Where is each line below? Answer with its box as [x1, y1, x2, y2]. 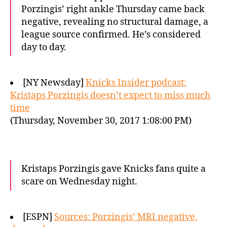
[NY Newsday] [23, 77, 86, 89]
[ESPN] [23, 211, 54, 223]
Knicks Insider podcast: [86, 77, 186, 89]
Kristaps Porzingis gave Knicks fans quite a [21, 163, 206, 175]
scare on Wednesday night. [21, 176, 137, 187]
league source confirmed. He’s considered [21, 29, 201, 41]
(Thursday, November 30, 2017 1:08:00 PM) [10, 115, 192, 127]
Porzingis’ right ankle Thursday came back [21, 4, 205, 15]
